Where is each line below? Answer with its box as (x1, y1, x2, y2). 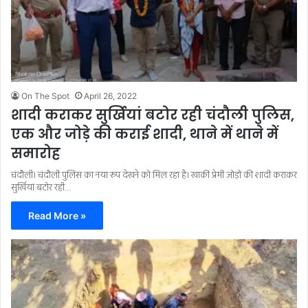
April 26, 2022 (84, 91, 137, 102)
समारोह (11, 144, 60, 164)
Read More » (28, 210, 86, 222)
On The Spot (21, 91, 69, 102)
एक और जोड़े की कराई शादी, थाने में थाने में (11, 124, 278, 144)
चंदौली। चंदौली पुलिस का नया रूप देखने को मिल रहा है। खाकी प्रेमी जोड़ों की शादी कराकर (11, 168, 297, 184)
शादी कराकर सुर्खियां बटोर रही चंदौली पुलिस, (11, 105, 294, 125)
